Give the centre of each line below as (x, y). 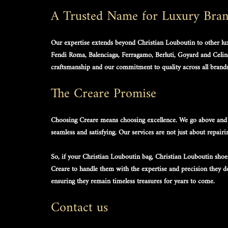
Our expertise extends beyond (94, 43)
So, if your (67, 157)
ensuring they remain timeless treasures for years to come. (133, 181)
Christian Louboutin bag (117, 157)
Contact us (81, 208)
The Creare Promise (104, 94)
